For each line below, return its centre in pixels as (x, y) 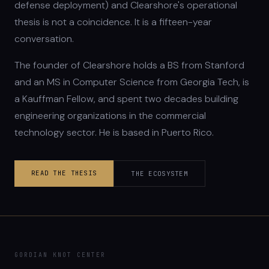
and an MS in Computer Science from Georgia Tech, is (132, 82)
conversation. (44, 39)
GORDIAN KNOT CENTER (60, 255)
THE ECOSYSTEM (160, 174)
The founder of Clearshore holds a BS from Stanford (129, 65)
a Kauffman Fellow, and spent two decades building (126, 99)
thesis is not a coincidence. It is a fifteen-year (113, 22)
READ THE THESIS (64, 173)
